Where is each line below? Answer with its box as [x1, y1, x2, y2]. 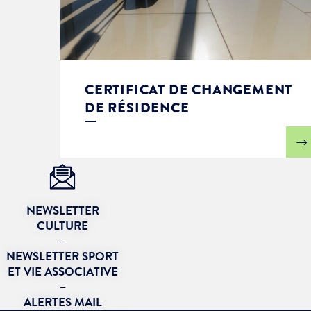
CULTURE [37, 217, 88, 235]
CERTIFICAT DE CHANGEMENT [85, 80, 293, 100]
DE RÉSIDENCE [85, 98, 190, 118]
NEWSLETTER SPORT [6, 248, 119, 265]
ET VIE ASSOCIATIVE [7, 263, 118, 280]
